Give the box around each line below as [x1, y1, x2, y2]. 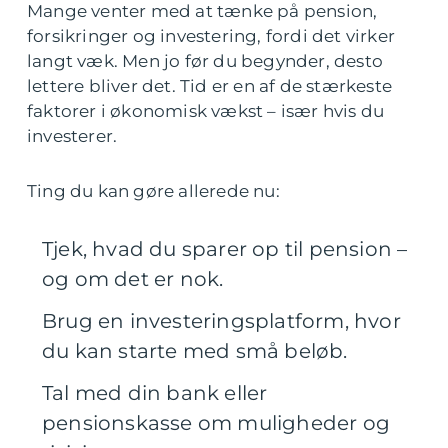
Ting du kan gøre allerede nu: [27, 181, 280, 201]
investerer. [27, 126, 118, 146]
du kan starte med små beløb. [42, 339, 348, 363]
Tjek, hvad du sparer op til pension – [42, 237, 408, 261]
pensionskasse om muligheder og [42, 411, 391, 435]
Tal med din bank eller [42, 381, 268, 405]
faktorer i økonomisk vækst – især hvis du [27, 101, 385, 121]
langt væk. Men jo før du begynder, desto [27, 51, 384, 71]
